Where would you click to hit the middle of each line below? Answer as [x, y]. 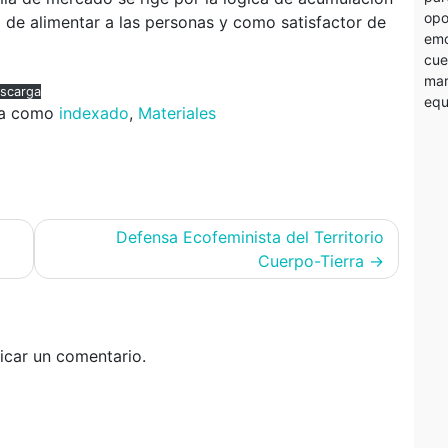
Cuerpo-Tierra [311, 260]
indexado [94, 112]
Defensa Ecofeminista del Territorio [250, 236]
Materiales [177, 112]
